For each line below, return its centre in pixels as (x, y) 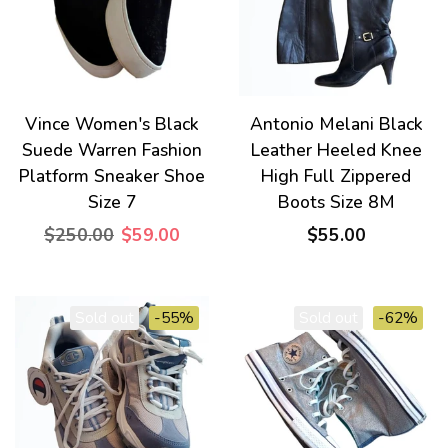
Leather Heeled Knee (336, 150)
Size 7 (112, 202)
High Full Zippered (336, 176)
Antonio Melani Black (336, 124)
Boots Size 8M (336, 202)
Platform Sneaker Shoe (112, 176)
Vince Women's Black (112, 124)
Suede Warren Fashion (112, 150)
